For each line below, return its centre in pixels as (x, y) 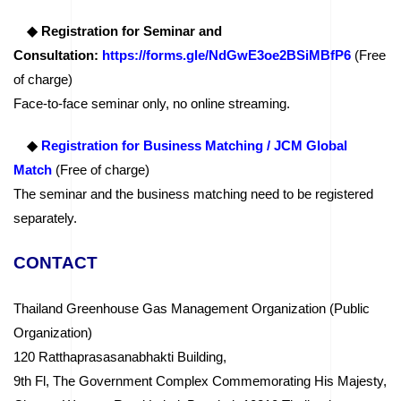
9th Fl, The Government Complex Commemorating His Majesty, (200, 380)
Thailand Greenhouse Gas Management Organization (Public (192, 308)
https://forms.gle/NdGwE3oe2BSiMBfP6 (226, 55)
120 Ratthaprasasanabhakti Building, (120, 356)
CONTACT (55, 262)
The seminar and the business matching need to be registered (193, 193)
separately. (45, 218)
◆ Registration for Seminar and (124, 30)
